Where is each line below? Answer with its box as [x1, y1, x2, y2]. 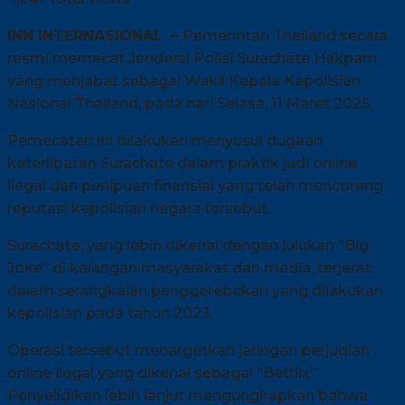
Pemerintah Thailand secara [179, 26, 388, 44]
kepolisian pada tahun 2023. [7, 304, 213, 322]
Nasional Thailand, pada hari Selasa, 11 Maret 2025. [7, 94, 372, 112]
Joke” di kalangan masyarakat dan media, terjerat [7, 259, 371, 277]
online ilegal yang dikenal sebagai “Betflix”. [7, 363, 319, 381]
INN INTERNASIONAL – [7, 26, 179, 44]
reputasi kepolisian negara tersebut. [7, 199, 270, 217]
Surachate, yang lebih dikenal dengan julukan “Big [7, 236, 369, 254]
